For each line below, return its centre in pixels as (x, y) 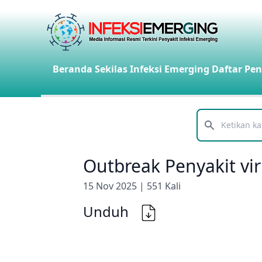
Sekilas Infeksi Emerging (152, 69)
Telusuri (213, 131)
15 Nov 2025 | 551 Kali (132, 186)
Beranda (73, 69)
